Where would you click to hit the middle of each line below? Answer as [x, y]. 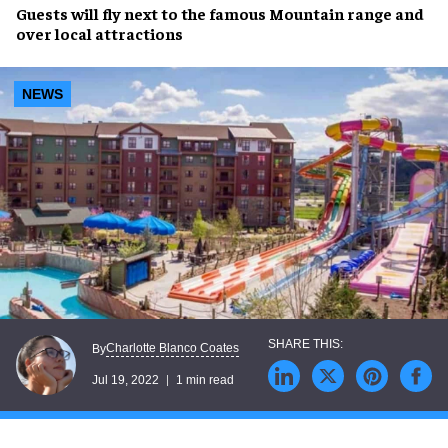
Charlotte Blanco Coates [172, 348]
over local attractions [99, 33]
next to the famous [195, 13]
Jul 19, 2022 [125, 380]
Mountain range [330, 13]
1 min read [205, 380]
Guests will [59, 13]
